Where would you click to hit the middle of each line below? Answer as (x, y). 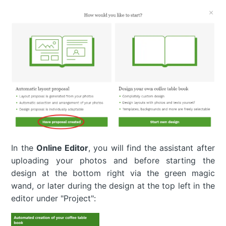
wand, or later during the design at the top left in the (113, 186)
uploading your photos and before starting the (113, 161)
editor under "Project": (54, 199)
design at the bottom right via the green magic (113, 173)
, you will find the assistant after (152, 148)
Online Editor (62, 148)
